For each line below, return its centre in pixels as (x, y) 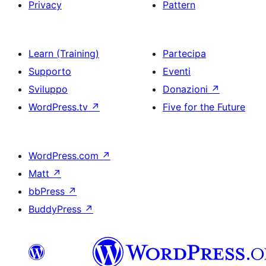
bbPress (48, 191)
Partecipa (184, 53)
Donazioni (187, 89)
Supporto (50, 71)
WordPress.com (65, 156)
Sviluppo (48, 89)
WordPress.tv (60, 107)
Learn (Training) (64, 53)
